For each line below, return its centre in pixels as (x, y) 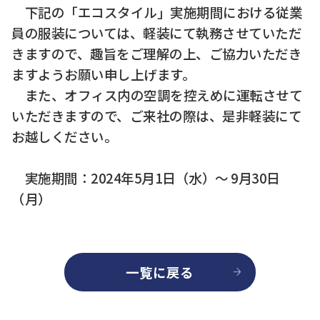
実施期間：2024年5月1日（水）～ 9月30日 (146, 177)
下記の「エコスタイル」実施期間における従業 (157, 11)
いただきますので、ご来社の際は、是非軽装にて (157, 115)
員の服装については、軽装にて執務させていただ (157, 32)
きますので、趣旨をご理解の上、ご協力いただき (157, 53)
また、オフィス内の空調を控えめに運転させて (157, 94)
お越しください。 (65, 136)
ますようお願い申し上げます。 (104, 74)
